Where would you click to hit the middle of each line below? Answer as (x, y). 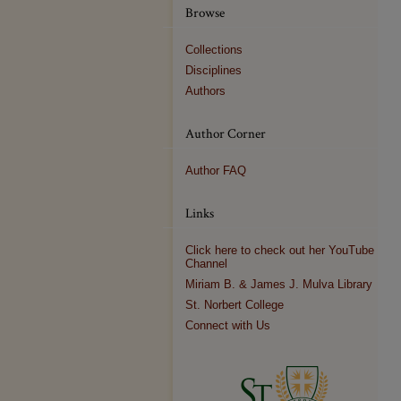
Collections (214, 50)
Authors (205, 91)
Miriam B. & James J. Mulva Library (279, 284)
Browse (205, 13)
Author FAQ (216, 171)
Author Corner (226, 133)
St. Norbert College (235, 305)
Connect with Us (228, 325)
